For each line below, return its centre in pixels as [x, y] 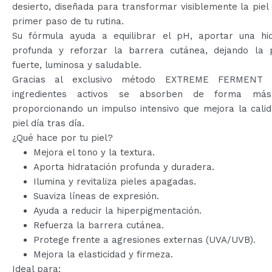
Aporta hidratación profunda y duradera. [124, 167]
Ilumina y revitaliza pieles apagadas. [115, 182]
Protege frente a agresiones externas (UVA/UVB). [144, 240]
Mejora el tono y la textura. [94, 152]
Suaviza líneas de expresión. [96, 196]
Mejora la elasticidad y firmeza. [103, 254]
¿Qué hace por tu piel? [63, 138]
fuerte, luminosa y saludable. [77, 65]
